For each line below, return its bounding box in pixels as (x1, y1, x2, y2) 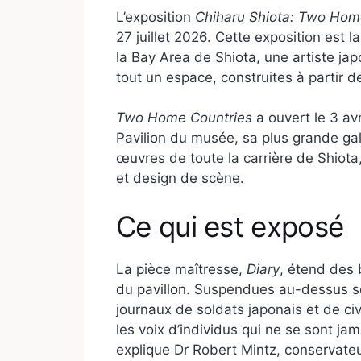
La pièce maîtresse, (116, 260, 247, 277)
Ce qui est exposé (116, 209, 344, 243)
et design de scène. (116, 170, 244, 187)
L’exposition (116, 8, 195, 25)
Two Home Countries (116, 110, 252, 127)
